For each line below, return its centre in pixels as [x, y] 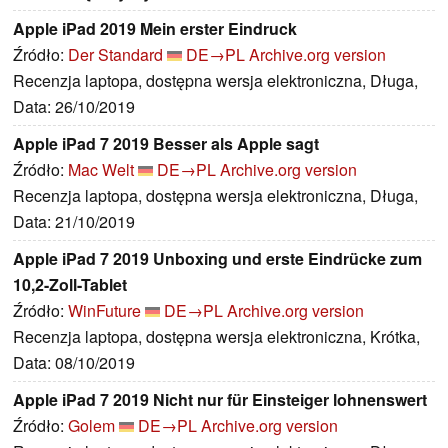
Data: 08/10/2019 [74, 363]
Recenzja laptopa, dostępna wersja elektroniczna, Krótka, [216, 337]
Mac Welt [101, 170]
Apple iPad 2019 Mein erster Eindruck [155, 29]
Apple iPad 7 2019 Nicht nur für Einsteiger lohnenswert [220, 400]
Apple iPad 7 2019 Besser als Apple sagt [166, 144]
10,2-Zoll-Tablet [70, 285]
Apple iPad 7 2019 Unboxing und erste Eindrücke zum [217, 259]
